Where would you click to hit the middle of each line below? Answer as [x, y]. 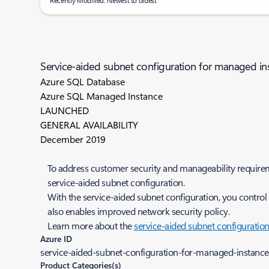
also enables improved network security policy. [139, 211]
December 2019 [73, 139]
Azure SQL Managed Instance [102, 96]
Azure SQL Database [83, 81]
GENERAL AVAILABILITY [89, 125]
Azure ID [56, 239]
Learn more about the [91, 225]
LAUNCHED [65, 110]
